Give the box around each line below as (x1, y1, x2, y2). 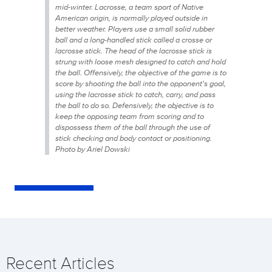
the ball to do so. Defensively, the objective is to (55, 99, 214, 111)
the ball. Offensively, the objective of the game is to (55, 66, 226, 78)
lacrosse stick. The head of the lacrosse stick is (55, 44, 212, 56)
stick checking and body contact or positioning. (55, 132, 212, 144)
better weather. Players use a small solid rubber (55, 22, 214, 35)
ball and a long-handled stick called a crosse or (55, 33, 212, 46)
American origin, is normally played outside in (55, 12, 208, 24)
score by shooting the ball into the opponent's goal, (55, 77, 226, 89)
